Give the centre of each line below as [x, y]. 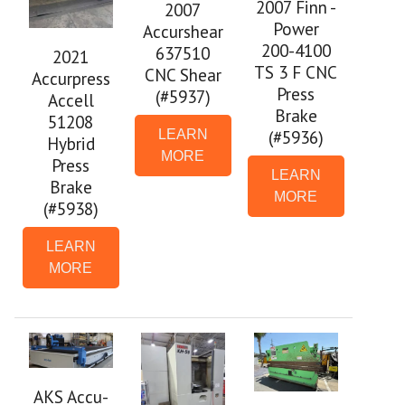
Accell [71, 100]
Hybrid [71, 144]
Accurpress [71, 79]
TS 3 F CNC [296, 72]
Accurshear [183, 32]
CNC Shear [183, 75]
